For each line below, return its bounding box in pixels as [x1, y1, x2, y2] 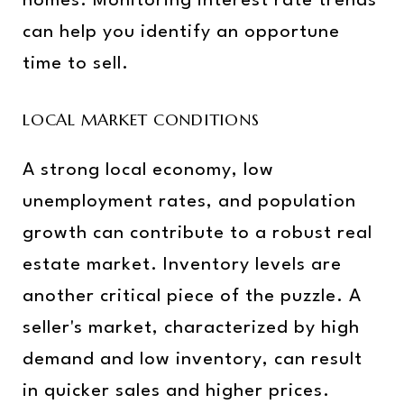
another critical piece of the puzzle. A [23, 287, 362, 306]
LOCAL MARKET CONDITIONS [23, 108, 260, 130]
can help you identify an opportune [23, 23, 340, 41]
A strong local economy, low [23, 161, 274, 179]
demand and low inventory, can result [23, 350, 363, 369]
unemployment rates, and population [23, 192, 356, 211]
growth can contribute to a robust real [23, 224, 372, 243]
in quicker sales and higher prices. [23, 381, 330, 400]
